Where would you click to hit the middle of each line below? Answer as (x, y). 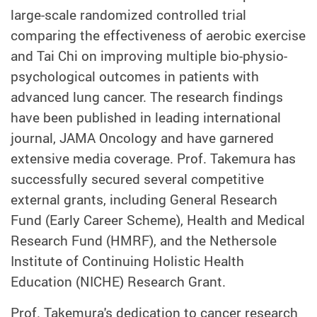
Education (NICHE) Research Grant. (118, 281)
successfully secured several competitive (137, 179)
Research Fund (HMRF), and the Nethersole (144, 240)
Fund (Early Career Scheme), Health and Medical (158, 220)
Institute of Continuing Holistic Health (127, 261)
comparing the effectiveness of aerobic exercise (158, 35)
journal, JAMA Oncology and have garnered (142, 138)
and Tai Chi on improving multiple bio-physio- (149, 56)
